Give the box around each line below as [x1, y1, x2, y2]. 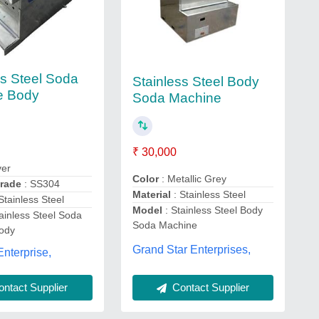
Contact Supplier [169, 281, 249, 293]
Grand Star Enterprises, [132, 244, 251, 256]
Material [132, 188, 171, 200]
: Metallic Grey [161, 172, 226, 184]
